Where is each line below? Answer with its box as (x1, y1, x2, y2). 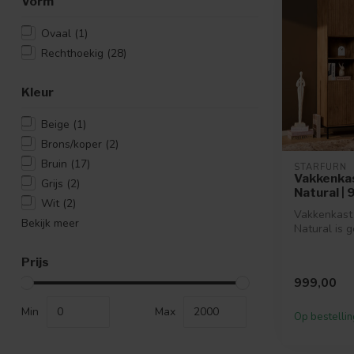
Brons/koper (41, 136, 105, 152)
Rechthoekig (41, 45, 107, 61)
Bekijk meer (21, 215, 79, 231)
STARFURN (294, 161, 347, 174)
